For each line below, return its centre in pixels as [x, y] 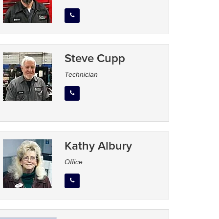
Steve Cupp [95, 58]
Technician [81, 75]
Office [74, 162]
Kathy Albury [99, 146]
